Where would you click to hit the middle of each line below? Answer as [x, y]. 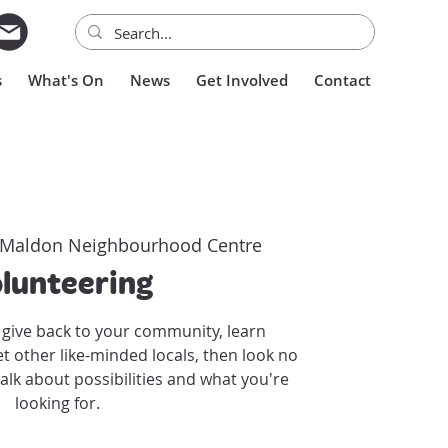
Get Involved [242, 80]
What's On [66, 80]
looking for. [58, 402]
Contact [342, 80]
